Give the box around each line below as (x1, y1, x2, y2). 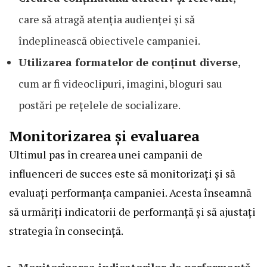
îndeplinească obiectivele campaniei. (18, 33, 200, 48)
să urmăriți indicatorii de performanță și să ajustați (9, 204, 256, 219)
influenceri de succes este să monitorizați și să (9, 166, 235, 181)
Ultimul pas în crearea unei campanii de (9, 147, 203, 162)
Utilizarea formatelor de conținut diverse (18, 54, 238, 69)
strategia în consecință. (9, 223, 123, 238)
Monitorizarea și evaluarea (9, 126, 200, 145)
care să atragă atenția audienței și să (18, 11, 195, 26)
